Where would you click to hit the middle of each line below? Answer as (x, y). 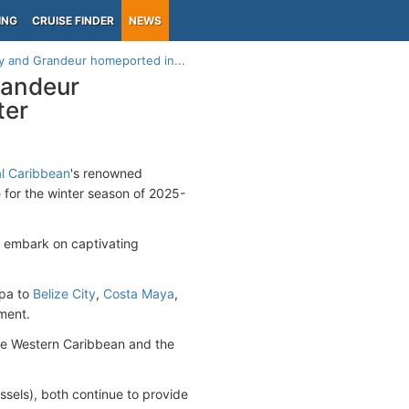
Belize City (64, 294)
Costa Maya (139, 294)
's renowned (106, 173)
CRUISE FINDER (73, 21)
